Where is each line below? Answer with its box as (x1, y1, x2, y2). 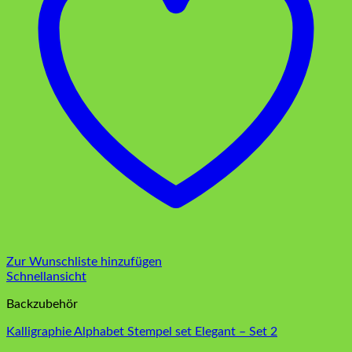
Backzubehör (6, 298, 78, 311)
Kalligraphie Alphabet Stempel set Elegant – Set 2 (6, 325, 277, 339)
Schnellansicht (6, 270, 86, 284)
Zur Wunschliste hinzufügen (6, 255, 162, 269)
